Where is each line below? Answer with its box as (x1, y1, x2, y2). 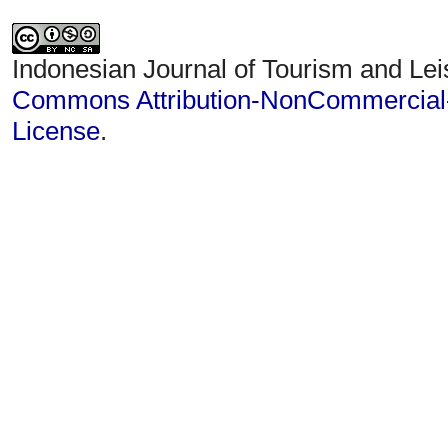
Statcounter (12, 158, 142, 189)
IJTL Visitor (12, 201, 140, 232)
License (12, 115, 100, 146)
